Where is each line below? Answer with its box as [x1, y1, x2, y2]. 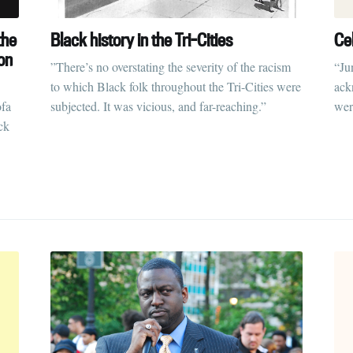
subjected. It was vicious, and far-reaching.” [50, 97, 266, 114]
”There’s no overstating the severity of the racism [50, 58, 291, 75]
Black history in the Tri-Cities [50, 28, 232, 52]
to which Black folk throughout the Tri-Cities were [50, 77, 301, 95]
